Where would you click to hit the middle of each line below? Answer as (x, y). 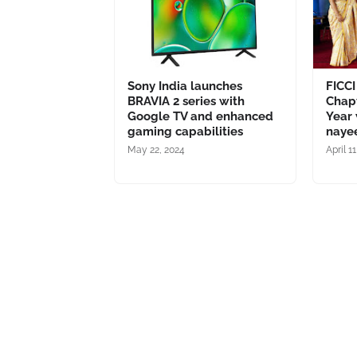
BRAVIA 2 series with (186, 101)
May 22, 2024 (156, 150)
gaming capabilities (185, 131)
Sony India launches (185, 86)
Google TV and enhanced (200, 116)
